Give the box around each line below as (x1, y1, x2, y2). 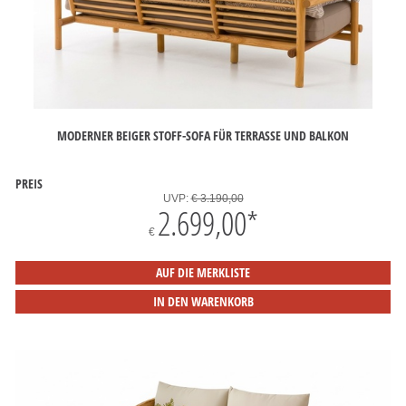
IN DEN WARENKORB (152, 293, 254, 310)
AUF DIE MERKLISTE (156, 264, 250, 281)
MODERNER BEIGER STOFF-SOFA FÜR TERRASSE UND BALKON (57, 126, 349, 144)
